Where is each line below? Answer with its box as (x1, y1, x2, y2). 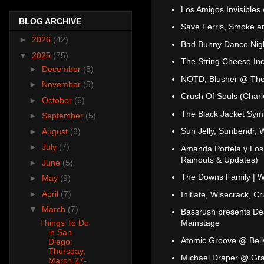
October (41, 95, 74, 105)
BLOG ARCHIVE (19, 16, 81, 27)
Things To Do (39, 218, 89, 228)
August (41, 126, 70, 136)
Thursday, (48, 246, 85, 256)
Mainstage (181, 218, 220, 228)
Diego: (48, 237, 72, 247)
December (41, 64, 83, 74)
